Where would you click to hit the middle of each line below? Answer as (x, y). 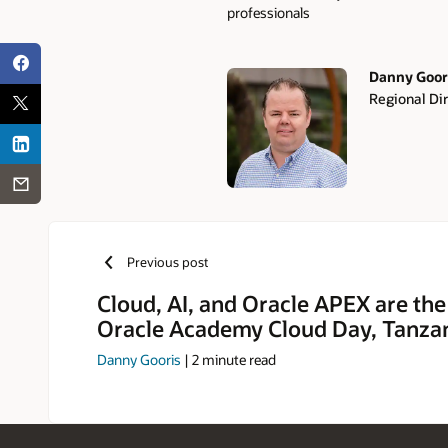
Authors (261, 108)
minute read (237, 359)
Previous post (167, 262)
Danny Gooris (139, 359)
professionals (268, 13)
